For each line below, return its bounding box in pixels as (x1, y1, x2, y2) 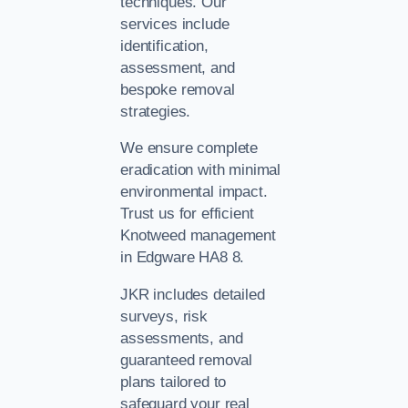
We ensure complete (120, 139, 259, 158)
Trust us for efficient (120, 205, 254, 223)
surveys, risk (120, 307, 208, 325)
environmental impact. (120, 183, 268, 201)
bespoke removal (120, 80, 235, 98)
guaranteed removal (120, 351, 253, 369)
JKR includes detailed (120, 285, 265, 303)
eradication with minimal (120, 161, 281, 179)
